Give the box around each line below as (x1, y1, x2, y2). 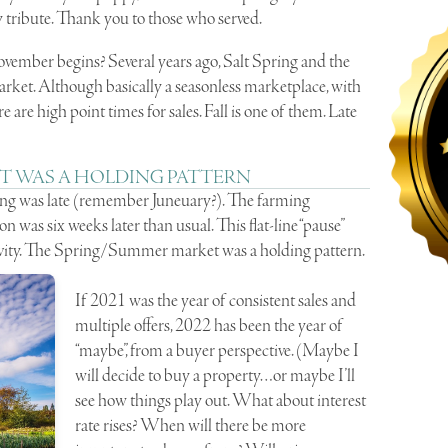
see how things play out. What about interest (75, 388, 367, 413)
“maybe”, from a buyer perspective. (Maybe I (75, 338, 360, 363)
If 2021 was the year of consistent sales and (75, 288, 357, 313)
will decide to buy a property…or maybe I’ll (75, 363, 356, 388)
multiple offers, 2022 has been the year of (75, 313, 344, 338)
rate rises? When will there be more (75, 413, 307, 438)
